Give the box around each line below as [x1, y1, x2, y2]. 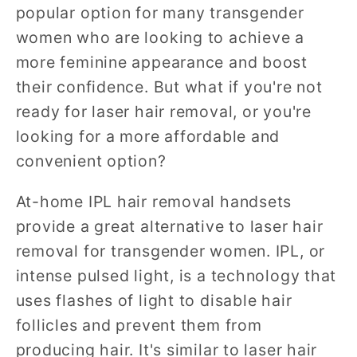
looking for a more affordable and [15, 127, 280, 147]
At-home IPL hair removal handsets [15, 191, 292, 211]
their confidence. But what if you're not [15, 77, 323, 97]
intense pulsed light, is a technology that [15, 265, 337, 285]
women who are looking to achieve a [15, 28, 305, 48]
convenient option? [15, 151, 167, 171]
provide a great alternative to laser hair [15, 216, 324, 236]
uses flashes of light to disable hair [15, 290, 292, 310]
